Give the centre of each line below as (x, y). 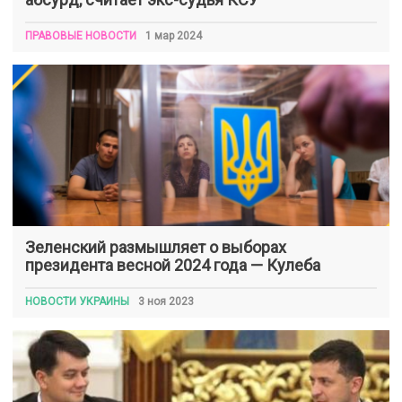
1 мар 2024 (174, 36)
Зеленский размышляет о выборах (156, 247)
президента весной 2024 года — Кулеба (173, 265)
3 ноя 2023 (166, 301)
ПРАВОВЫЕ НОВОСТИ (81, 36)
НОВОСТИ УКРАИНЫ (77, 301)
